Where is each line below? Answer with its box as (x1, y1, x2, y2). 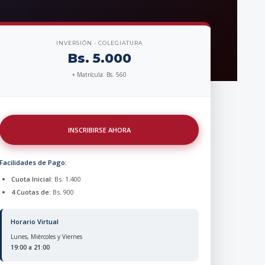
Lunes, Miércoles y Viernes (11, 232, 83, 241)
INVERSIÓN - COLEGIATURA (56, 39, 143, 46)
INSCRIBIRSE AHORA (67, 125, 131, 134)
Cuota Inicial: (11, 174, 53, 183)
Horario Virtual (11, 216, 59, 226)
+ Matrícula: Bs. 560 (72, 70, 127, 79)
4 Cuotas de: (11, 187, 51, 196)
